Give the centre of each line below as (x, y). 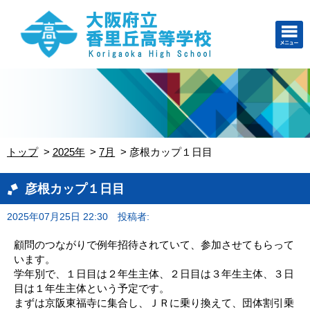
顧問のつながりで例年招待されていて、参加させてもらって (154, 245)
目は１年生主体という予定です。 (92, 288)
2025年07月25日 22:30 (57, 217)
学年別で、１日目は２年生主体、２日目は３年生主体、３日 (154, 274)
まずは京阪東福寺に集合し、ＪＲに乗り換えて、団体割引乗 (154, 303)
